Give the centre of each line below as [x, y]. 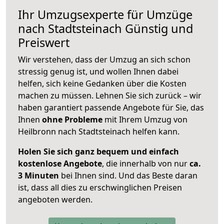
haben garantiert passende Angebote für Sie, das [111, 108]
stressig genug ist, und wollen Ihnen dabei [98, 72]
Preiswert [44, 43]
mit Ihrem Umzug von [145, 120]
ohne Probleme [72, 120]
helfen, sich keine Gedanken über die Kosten [102, 84]
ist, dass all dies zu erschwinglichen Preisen [100, 188]
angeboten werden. [55, 200]
